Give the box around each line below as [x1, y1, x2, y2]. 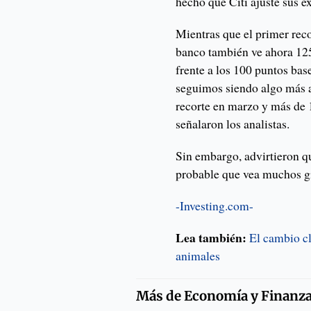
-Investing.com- [176, 197, 254, 215]
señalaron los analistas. [176, 115, 290, 133]
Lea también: [176, 228, 247, 247]
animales [176, 247, 221, 264]
